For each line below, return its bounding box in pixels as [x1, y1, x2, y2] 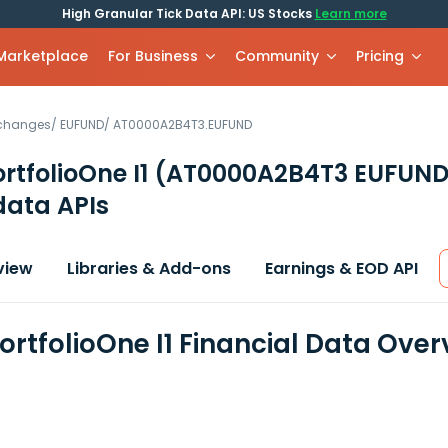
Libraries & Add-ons [67, 257, 231, 280]
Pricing [356, 46, 405, 66]
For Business [108, 46, 199, 66]
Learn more [314, 5, 387, 22]
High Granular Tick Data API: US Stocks [61, 5, 315, 22]
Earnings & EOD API [265, 257, 418, 280]
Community [235, 46, 320, 66]
